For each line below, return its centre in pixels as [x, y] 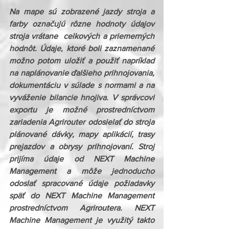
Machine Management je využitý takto [82, 220]
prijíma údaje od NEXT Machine [82, 159]
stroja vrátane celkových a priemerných [82, 36]
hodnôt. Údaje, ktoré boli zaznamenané [82, 48]
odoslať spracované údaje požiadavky [82, 183]
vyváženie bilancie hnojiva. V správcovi [82, 97]
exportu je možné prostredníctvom [82, 110]
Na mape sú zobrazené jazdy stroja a [82, 12]
